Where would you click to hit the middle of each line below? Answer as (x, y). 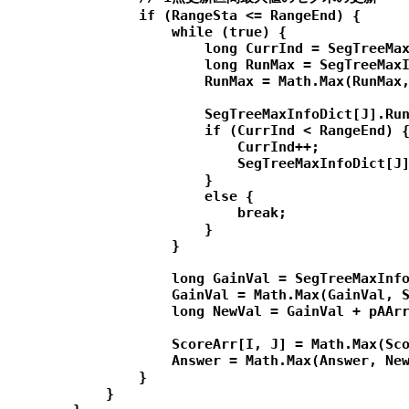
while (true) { (147, 32)
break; (147, 213)
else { (131, 197)
